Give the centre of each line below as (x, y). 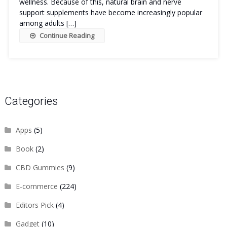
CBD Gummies (40, 167)
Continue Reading (67, 35)
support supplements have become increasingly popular (110, 12)
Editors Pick (34, 205)
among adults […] (48, 23)
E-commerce (36, 186)
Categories (31, 101)
